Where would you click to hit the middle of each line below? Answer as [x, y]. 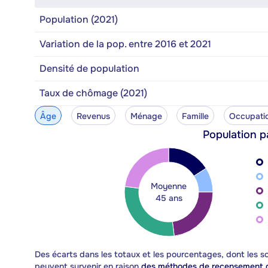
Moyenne [169, 186]
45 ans [169, 198]
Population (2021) [79, 19]
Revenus [93, 116]
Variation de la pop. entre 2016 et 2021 [125, 44]
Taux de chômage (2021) [93, 93]
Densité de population [89, 68]
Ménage [146, 116]
